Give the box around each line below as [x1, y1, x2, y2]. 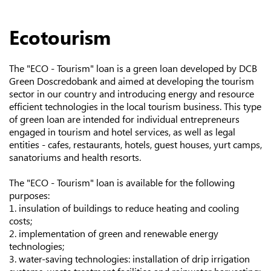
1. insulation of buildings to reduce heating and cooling [9, 201, 239, 214]
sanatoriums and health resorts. [9, 151, 143, 163]
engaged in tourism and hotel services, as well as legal [9, 125, 235, 138]
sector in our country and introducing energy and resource [9, 87, 254, 100]
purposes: [9, 189, 50, 201]
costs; [9, 214, 32, 227]
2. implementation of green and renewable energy [9, 227, 218, 240]
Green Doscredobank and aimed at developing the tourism [9, 74, 254, 87]
